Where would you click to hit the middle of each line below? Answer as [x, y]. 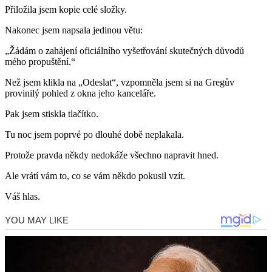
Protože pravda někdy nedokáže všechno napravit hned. [112, 155]
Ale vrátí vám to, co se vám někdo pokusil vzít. [95, 176]
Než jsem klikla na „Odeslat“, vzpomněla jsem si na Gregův [120, 83]
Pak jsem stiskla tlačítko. [52, 114]
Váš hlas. [22, 197]
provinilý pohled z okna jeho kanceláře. [80, 93]
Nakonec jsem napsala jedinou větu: [74, 30]
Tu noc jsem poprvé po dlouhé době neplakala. [94, 135]
